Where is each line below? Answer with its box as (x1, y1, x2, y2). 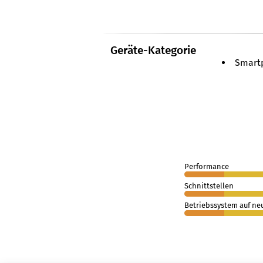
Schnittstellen (184, 181, 234, 190)
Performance (184, 162, 229, 171)
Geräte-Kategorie (110, 43, 196, 57)
